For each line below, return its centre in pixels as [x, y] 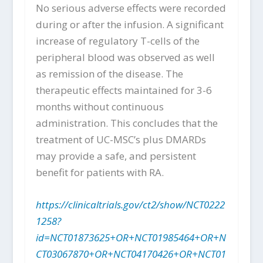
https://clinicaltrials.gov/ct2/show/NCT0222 [130, 205]
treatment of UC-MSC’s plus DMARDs [121, 139]
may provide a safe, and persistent [116, 156]
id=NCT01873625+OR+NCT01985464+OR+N [131, 238]
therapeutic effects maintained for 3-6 [124, 90]
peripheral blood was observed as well [125, 57]
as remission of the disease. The [109, 73]
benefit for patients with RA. [100, 172]
